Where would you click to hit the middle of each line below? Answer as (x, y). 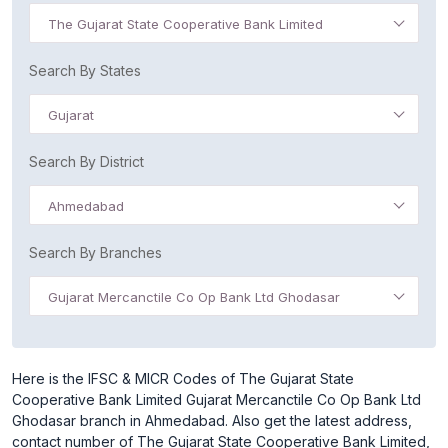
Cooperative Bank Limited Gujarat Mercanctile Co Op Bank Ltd (216, 399)
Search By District (86, 161)
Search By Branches (95, 252)
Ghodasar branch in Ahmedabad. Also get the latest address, (212, 420)
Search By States (85, 70)
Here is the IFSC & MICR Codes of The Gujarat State (183, 378)
